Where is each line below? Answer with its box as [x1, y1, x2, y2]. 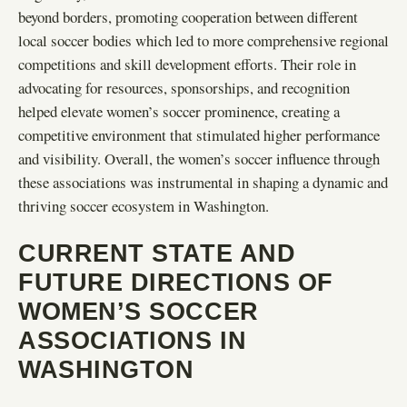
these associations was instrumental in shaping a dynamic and [18, 171, 388, 193]
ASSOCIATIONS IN [18, 325, 247, 354]
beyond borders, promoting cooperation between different [18, 5, 358, 27]
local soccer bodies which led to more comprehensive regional [18, 29, 389, 51]
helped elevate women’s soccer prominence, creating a [18, 100, 340, 122]
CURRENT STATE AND [18, 238, 296, 267]
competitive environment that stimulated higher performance [18, 124, 380, 145]
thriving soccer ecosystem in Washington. [18, 194, 269, 216]
